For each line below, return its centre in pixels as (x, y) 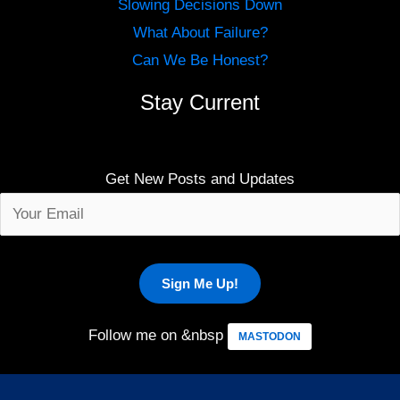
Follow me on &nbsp (158, 335)
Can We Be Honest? (200, 61)
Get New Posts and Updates (200, 179)
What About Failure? (200, 33)
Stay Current (200, 103)
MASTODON (270, 336)
